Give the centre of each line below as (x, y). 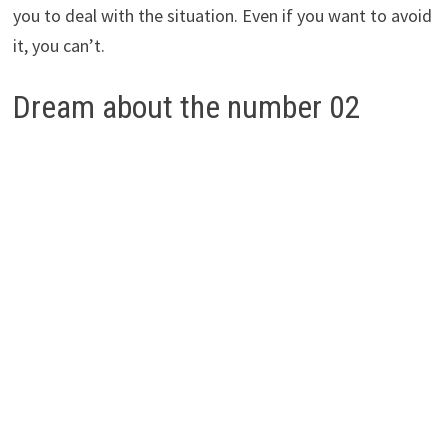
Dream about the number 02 (186, 106)
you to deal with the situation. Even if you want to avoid (222, 15)
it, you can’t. (58, 45)
